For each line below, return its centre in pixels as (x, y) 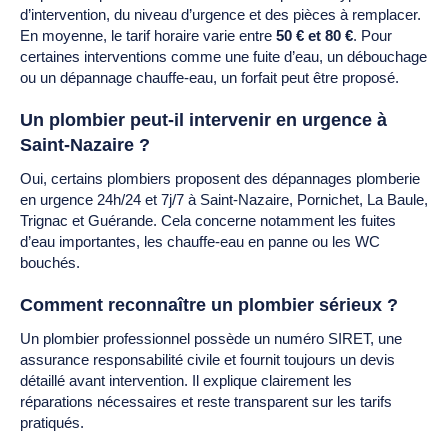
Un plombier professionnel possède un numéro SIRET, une (211, 338)
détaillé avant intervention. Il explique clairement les (186, 380)
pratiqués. (52, 422)
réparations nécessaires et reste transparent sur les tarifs (206, 401)
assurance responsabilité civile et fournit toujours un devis (207, 359)
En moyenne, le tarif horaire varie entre (146, 35)
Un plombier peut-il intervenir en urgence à (203, 119)
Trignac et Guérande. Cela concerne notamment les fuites (208, 220)
